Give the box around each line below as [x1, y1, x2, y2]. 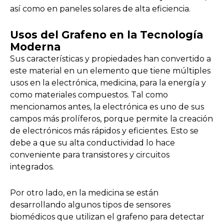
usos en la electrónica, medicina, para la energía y [10, 78, 206, 88]
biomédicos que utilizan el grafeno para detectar [10, 212, 204, 222]
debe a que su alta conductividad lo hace [10, 138, 175, 148]
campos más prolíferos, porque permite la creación [10, 114, 213, 124]
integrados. [10, 162, 54, 172]
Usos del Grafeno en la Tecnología [10, 28, 203, 41]
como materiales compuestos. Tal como [10, 90, 168, 100]
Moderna [10, 40, 60, 53]
